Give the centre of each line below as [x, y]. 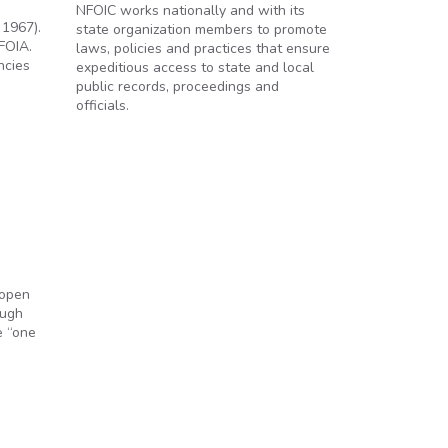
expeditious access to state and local [195, 67]
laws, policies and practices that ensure [203, 48]
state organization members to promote [201, 29]
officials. [102, 105]
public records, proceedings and [177, 86]
